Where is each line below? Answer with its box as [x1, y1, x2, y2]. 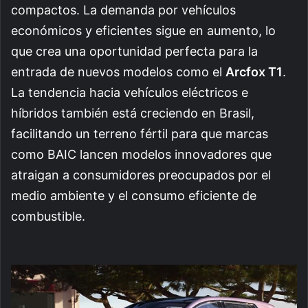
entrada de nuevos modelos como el [11, 64, 225, 79]
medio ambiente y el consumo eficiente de [11, 188, 256, 203]
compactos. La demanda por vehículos [11, 2, 236, 17]
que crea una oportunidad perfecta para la [11, 43, 258, 58]
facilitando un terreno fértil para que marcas [11, 126, 268, 141]
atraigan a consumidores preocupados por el [11, 167, 271, 182]
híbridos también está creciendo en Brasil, [11, 105, 254, 120]
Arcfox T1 [225, 64, 283, 79]
